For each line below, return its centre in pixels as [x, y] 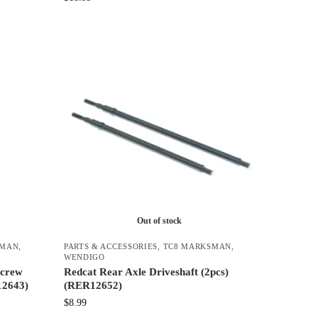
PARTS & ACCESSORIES [111, 247]
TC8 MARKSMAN [197, 247]
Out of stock [160, 221]
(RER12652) [93, 286]
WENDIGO [84, 257]
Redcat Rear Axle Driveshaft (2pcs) [146, 272]
